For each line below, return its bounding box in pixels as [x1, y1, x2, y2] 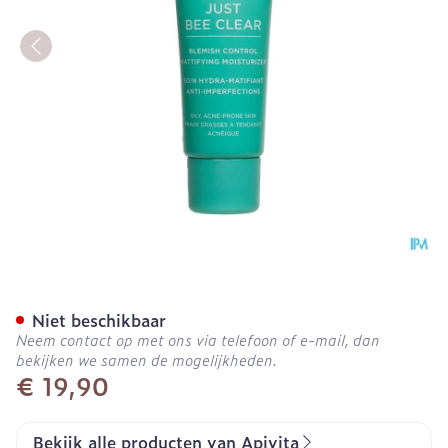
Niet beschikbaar [32, 308, 166, 332]
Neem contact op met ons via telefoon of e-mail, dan [16, 329, 380, 350]
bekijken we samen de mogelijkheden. [16, 349, 278, 370]
